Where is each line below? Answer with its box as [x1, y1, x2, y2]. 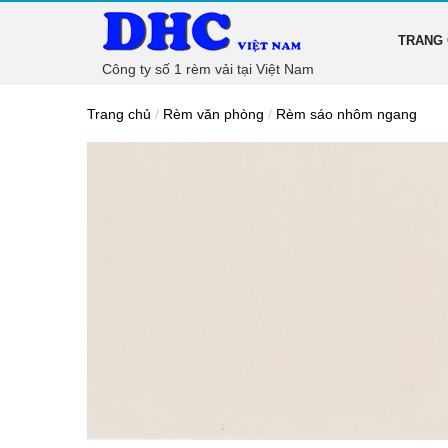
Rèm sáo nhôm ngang [276, 106, 417, 122]
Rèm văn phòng [163, 106, 264, 122]
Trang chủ [87, 106, 151, 122]
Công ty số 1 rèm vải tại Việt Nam [102, 61, 314, 77]
